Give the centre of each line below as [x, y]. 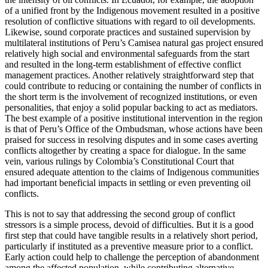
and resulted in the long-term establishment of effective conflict [123, 65]
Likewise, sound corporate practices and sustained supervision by [128, 32]
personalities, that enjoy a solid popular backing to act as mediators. [131, 108]
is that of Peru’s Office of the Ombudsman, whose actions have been [134, 129]
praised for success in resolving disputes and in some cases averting [131, 140]
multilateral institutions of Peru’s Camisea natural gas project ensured [134, 43]
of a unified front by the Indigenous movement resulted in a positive [132, 11]
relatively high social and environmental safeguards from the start [127, 54]
